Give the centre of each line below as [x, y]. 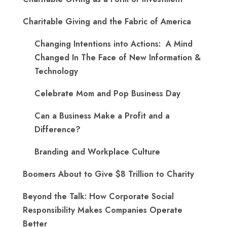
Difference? [58, 129]
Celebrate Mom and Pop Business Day [107, 93]
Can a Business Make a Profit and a [102, 116]
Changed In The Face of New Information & [118, 58]
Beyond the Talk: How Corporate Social [98, 196]
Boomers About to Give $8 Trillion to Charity [108, 174]
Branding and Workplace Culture [97, 152]
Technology [56, 71]
